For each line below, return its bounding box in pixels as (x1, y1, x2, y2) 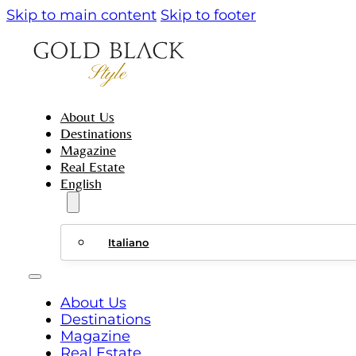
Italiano (108, 235, 149, 249)
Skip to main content (6, 6, 157, 23)
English (60, 174, 102, 192)
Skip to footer (161, 6, 256, 23)
